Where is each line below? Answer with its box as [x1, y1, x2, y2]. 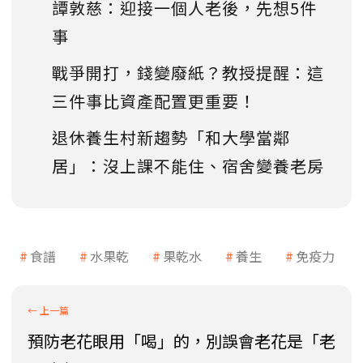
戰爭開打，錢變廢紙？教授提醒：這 [52, 61, 324, 85]
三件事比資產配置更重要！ [52, 89, 256, 113]
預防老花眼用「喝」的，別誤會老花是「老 [28, 329, 335, 353]
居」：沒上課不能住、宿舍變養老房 [52, 154, 324, 178]
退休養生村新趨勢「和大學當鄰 [52, 126, 290, 150]
